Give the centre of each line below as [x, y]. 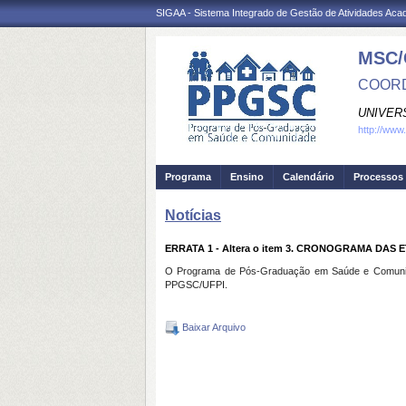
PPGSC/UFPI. [196, 285]
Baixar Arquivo [213, 327]
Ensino [247, 177]
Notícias [193, 215]
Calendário [309, 177]
